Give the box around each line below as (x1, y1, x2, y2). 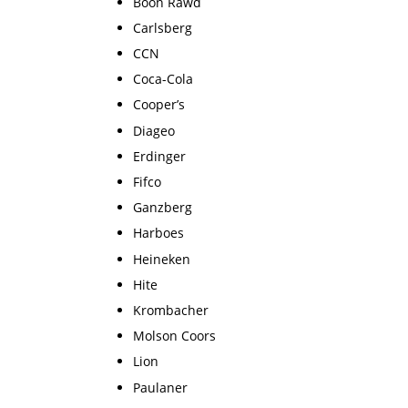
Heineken (133, 250, 191, 268)
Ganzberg (133, 199, 193, 217)
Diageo (133, 121, 176, 139)
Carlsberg (133, 18, 193, 36)
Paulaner (133, 378, 189, 396)
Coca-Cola (133, 70, 194, 88)
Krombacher (133, 301, 209, 319)
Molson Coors (133, 327, 217, 345)
